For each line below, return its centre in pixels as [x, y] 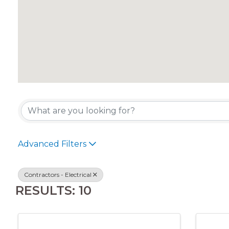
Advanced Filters [52, 144]
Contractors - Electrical [58, 174]
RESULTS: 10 [53, 190]
